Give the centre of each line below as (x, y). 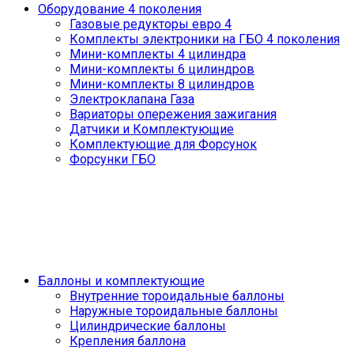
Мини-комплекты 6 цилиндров (162, 69)
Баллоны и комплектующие (121, 281)
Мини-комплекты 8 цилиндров (162, 84)
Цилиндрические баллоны (148, 326)
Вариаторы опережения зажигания (173, 114)
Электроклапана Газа (132, 99)
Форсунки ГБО (113, 159)
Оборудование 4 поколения (120, 9)
